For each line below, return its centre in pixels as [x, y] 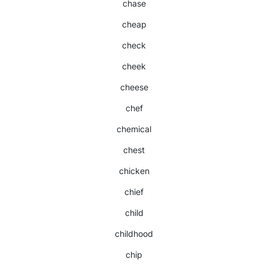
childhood [134, 234]
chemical [134, 129]
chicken [134, 171]
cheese [134, 87]
